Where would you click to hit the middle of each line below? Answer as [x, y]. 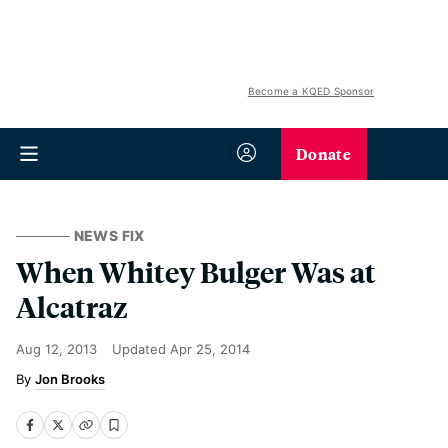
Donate [323, 153]
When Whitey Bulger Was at [196, 271]
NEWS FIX [109, 235]
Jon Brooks [70, 379]
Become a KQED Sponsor [310, 91]
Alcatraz [72, 306]
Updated [141, 349]
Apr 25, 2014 [210, 349]
